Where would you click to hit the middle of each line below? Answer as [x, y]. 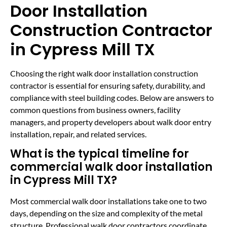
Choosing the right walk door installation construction [104, 73]
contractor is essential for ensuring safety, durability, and [108, 85]
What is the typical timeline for [100, 154]
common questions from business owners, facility [95, 109]
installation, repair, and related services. [78, 134]
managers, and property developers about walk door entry [111, 122]
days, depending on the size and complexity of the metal [106, 213]
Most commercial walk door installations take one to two [108, 201]
